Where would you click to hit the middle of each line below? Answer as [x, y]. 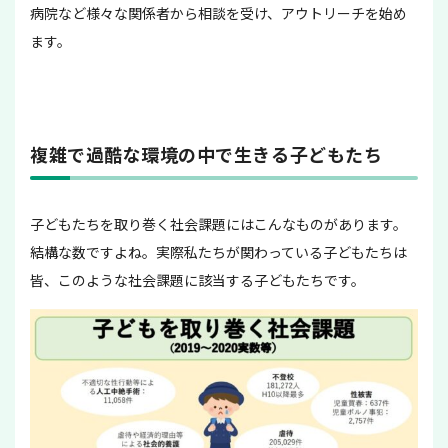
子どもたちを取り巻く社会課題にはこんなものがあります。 [218, 224]
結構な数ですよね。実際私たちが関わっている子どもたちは [218, 252]
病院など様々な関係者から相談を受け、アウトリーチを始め [218, 13]
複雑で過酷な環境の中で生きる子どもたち [206, 154]
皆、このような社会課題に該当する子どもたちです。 [197, 280]
